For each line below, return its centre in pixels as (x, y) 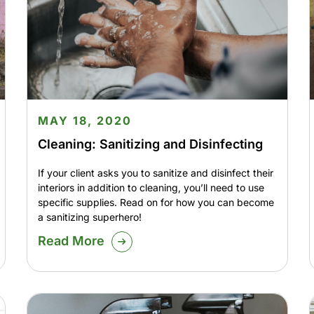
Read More (71, 241)
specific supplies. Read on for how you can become (156, 203)
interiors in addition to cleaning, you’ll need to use (151, 188)
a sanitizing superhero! (89, 217)
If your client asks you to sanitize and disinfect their (155, 173)
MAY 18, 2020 (84, 121)
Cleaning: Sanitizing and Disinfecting (150, 144)
